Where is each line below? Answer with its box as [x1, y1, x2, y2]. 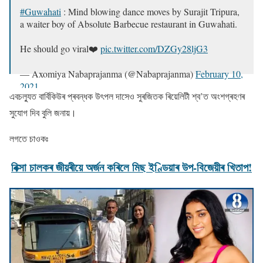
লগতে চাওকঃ [9, 132, 48, 145]
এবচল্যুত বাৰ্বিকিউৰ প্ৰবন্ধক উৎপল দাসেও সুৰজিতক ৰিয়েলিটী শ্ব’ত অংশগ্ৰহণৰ [9, 90, 245, 103]
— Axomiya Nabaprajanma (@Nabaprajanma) [20, 68, 195, 80]
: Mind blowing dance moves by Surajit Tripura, [61, 5, 240, 18]
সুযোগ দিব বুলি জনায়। [9, 106, 76, 119]
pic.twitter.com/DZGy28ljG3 [100, 42, 208, 55]
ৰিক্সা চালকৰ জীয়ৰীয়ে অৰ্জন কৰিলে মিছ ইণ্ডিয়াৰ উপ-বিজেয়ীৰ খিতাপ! [11, 159, 252, 176]
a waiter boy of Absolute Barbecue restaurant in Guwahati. [20, 18, 237, 31]
